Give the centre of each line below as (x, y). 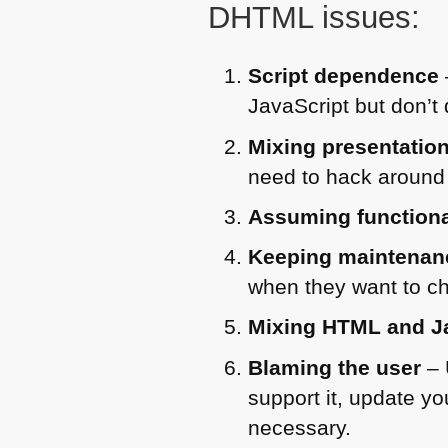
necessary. (300, 427)
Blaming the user (335, 367)
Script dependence (344, 76)
